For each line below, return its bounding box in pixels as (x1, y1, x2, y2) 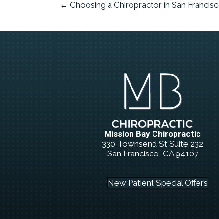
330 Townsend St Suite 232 (102, 139, 203, 149)
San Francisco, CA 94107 (107, 149, 198, 159)
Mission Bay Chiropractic (104, 129, 201, 139)
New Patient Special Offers (107, 178, 208, 188)
